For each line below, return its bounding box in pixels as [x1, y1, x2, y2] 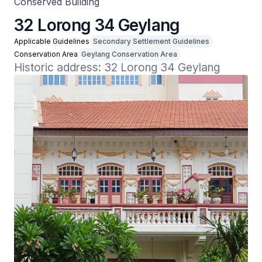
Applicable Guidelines [14, 37, 89, 46]
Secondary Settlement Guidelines [93, 37, 209, 46]
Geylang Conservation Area [81, 50, 177, 58]
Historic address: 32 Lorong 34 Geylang [14, 61, 220, 74]
